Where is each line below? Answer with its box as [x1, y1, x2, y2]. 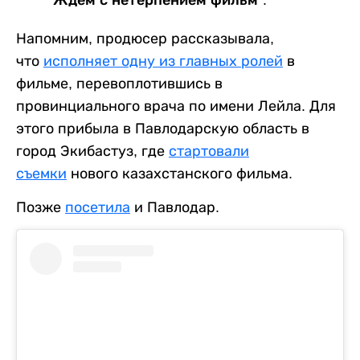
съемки [16, 165, 67, 182]
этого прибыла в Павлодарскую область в [16, 120, 309, 137]
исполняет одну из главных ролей [43, 52, 283, 69]
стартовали [169, 142, 249, 159]
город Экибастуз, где [16, 142, 169, 159]
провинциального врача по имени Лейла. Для [16, 97, 336, 114]
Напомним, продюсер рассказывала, [16, 30, 274, 47]
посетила [65, 198, 130, 215]
